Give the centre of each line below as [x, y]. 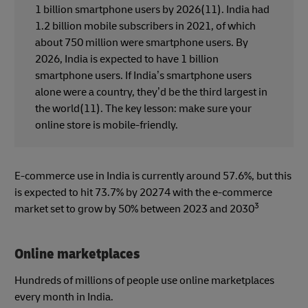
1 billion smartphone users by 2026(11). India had [152, 10]
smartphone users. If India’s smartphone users [143, 76]
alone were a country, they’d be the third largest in [151, 92]
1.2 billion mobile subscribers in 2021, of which [145, 26]
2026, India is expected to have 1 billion [127, 59]
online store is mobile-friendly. [107, 125]
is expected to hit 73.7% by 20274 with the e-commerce [143, 193]
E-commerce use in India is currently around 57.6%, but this [153, 176]
